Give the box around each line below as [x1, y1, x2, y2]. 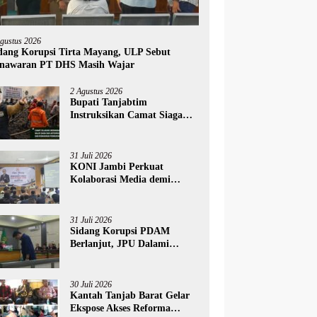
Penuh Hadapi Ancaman [70, 122, 176, 133]
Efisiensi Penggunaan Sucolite [70, 250, 199, 262]
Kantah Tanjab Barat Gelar [70, 289, 190, 301]
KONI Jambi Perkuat [70, 161, 164, 172]
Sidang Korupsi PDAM [70, 225, 171, 236]
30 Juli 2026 [70, 279, 113, 289]
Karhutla [70, 134, 110, 146]
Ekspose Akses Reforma [70, 302, 171, 313]
